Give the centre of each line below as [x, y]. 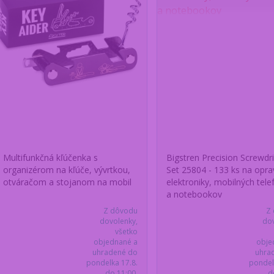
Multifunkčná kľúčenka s [50, 158]
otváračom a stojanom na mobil [67, 182]
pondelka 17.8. [112, 263]
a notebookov [194, 194]
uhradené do [115, 253]
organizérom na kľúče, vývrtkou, [66, 170]
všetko [126, 232]
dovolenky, [118, 221]
